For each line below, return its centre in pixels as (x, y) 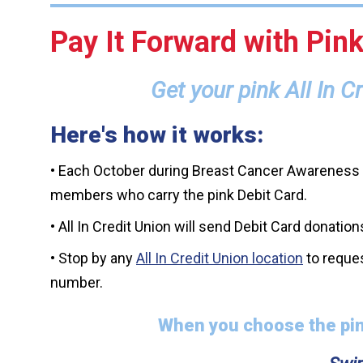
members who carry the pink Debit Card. (179, 195)
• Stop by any (93, 258)
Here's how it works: (157, 135)
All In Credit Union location (220, 258)
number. (77, 283)
